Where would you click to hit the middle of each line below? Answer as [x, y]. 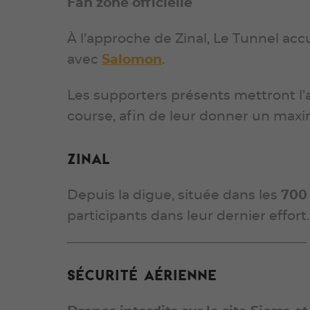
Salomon [132, 60]
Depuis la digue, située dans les [174, 195]
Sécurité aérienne [142, 275]
